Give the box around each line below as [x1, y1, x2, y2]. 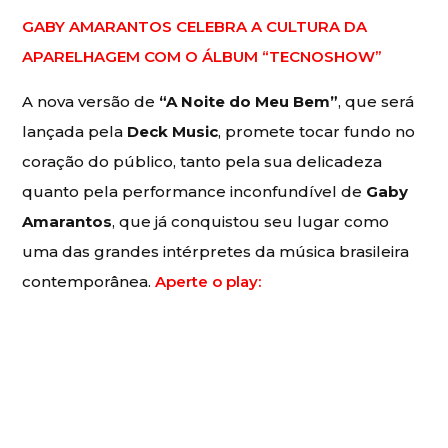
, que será [338, 92, 415, 112]
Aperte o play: [155, 272, 262, 292]
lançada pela [22, 122, 128, 142]
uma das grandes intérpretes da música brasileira [22, 242, 410, 262]
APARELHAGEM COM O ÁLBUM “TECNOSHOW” [22, 47, 383, 67]
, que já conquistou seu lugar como [112, 212, 390, 232]
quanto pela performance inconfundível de [22, 182, 367, 202]
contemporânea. [22, 272, 156, 292]
